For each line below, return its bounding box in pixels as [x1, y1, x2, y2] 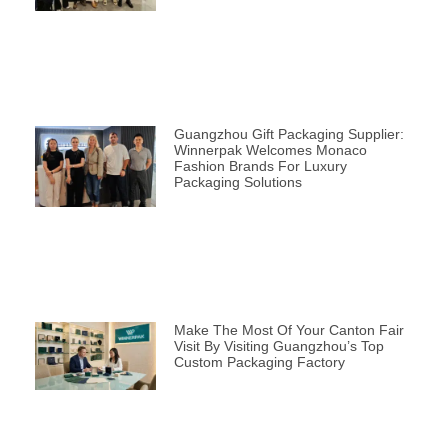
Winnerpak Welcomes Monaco [173, 141, 367, 158]
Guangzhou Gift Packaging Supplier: [173, 125, 404, 142]
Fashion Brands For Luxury [173, 157, 347, 174]
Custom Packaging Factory [173, 354, 345, 371]
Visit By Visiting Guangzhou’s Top [173, 338, 384, 355]
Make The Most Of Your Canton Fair [173, 322, 404, 339]
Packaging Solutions [173, 173, 302, 190]
